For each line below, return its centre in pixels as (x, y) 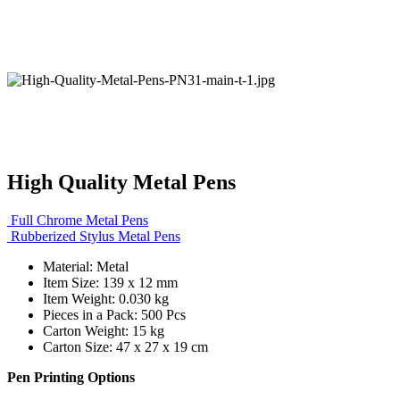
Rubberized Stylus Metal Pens (96, 236)
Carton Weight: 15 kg (104, 330)
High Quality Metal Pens (121, 182)
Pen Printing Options (71, 377)
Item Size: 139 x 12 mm (110, 282)
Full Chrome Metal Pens (79, 220)
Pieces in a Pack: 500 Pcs (114, 314)
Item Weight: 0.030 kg (106, 298)
